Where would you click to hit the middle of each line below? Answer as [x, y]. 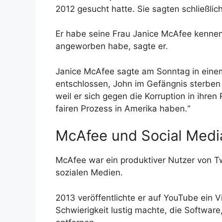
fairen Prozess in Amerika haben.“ [123, 108]
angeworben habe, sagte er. [112, 46]
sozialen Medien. [89, 173]
